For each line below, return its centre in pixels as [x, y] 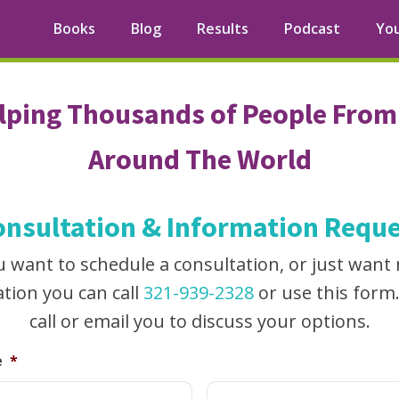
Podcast [312, 28]
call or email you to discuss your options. [199, 321]
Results [223, 28]
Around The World [199, 159]
